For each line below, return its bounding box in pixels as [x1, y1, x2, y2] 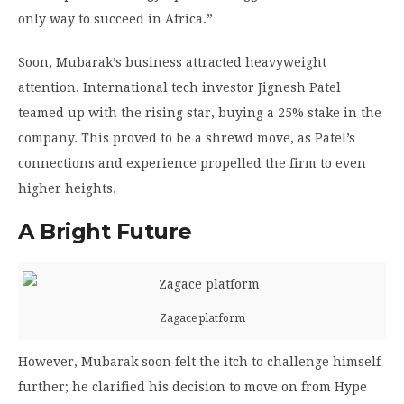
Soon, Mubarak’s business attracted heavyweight [18, 54, 326, 69]
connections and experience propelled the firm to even [18, 155, 366, 170]
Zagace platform [159, 311, 245, 325]
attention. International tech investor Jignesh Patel [18, 79, 341, 95]
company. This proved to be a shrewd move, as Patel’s [18, 130, 355, 145]
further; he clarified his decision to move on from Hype [18, 379, 367, 394]
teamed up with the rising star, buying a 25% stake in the [18, 105, 381, 120]
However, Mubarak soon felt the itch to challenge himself [18, 353, 381, 369]
